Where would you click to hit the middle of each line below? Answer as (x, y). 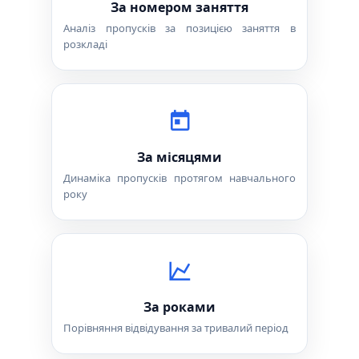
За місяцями (179, 157)
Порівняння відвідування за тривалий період (176, 328)
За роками (179, 307)
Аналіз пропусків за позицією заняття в (179, 28)
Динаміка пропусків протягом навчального (179, 178)
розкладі (85, 44)
